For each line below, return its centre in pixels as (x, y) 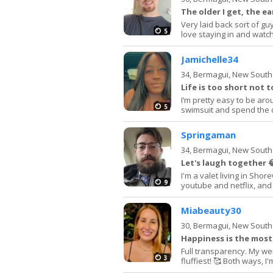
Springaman (208, 134)
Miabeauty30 (211, 210)
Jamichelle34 (210, 59)
